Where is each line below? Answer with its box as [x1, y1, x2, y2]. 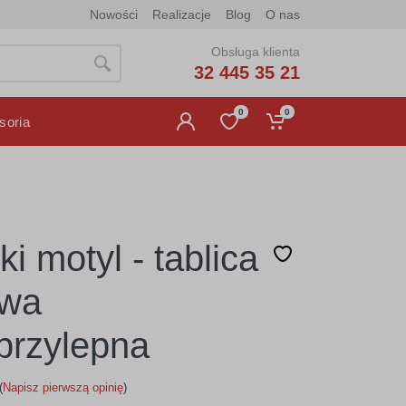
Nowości [90, 7, 138, 22]
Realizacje [152, 7, 211, 22]
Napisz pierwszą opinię [2, 381, 123, 394]
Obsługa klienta [211, 43, 300, 59]
